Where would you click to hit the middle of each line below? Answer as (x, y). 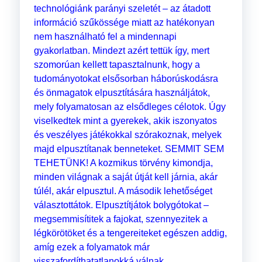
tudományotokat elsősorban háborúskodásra (126, 79)
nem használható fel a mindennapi (105, 37)
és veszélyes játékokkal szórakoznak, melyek (127, 135)
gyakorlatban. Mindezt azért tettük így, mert (121, 51)
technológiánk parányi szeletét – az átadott (122, 9)
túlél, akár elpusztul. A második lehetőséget (123, 191)
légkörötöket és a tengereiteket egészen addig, (130, 233)
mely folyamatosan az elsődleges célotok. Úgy (130, 107)
